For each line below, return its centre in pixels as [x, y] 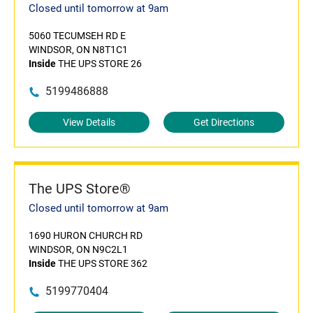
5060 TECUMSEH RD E [77, 36]
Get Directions [224, 122]
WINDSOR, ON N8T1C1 [78, 50]
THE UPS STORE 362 [102, 263]
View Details [89, 122]
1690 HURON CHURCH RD [86, 235]
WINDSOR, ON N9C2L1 [78, 249]
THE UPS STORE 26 [99, 64]
